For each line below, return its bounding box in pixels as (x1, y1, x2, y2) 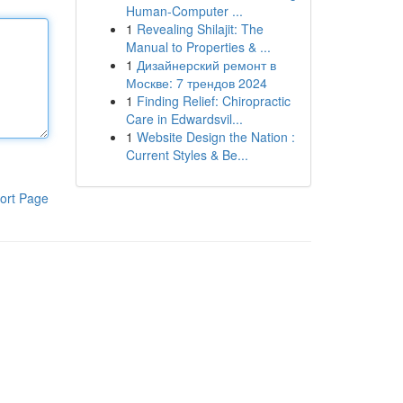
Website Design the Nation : (136, 128, 295, 146)
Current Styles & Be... (125, 146, 248, 164)
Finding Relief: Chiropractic (136, 92, 291, 110)
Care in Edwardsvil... (125, 110, 243, 128)
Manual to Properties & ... (125, 38, 271, 56)
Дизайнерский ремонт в (136, 56, 276, 74)
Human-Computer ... (125, 2, 243, 20)
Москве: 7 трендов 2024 (125, 74, 267, 92)
